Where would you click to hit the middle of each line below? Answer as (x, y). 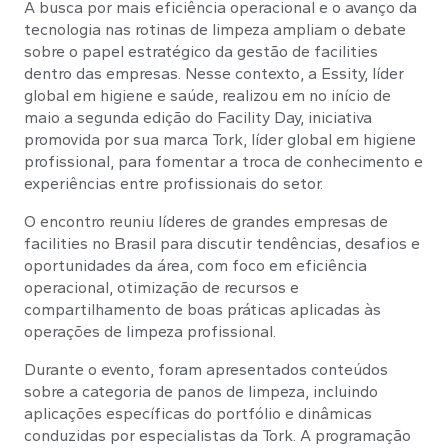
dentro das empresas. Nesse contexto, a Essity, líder (214, 74)
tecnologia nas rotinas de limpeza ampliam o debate (215, 30)
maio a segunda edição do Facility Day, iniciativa (198, 118)
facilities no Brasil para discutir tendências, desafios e (222, 244)
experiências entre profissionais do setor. (173, 184)
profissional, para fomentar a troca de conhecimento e (223, 162)
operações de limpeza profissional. (150, 332)
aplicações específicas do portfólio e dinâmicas (198, 414)
